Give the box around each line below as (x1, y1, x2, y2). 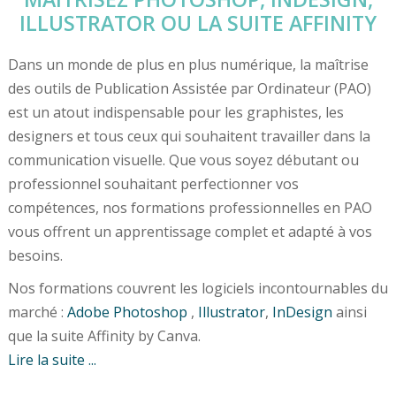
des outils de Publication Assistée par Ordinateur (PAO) (7, 78, 371, 98)
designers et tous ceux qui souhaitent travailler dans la (7, 126, 370, 146)
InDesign (271, 301, 332, 322)
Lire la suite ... (7, 349, 96, 369)
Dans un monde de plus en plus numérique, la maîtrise (7, 54, 369, 74)
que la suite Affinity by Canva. (7, 325, 201, 346)
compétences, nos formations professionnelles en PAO (7, 197, 372, 217)
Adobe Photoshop (66, 301, 187, 322)
